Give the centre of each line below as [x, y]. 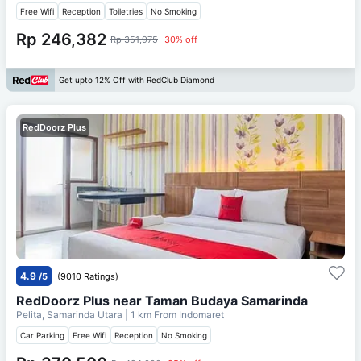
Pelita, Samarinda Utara [71, 314]
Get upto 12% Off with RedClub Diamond [137, 80]
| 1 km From [151, 314]
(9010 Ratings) [88, 276]
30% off [181, 39]
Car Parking [42, 335]
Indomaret [201, 314]
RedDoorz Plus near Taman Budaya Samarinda [162, 300]
